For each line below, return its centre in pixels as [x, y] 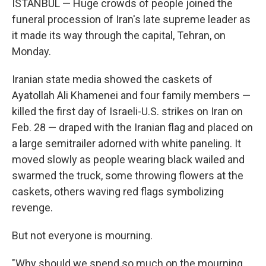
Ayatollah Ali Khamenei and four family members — [131, 95]
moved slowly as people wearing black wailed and [128, 159]
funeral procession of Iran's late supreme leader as [131, 19]
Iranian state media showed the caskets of [112, 79]
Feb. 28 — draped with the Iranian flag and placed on [132, 127]
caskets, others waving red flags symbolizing [118, 191]
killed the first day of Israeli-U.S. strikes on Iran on [127, 111]
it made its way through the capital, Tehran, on [119, 35]
